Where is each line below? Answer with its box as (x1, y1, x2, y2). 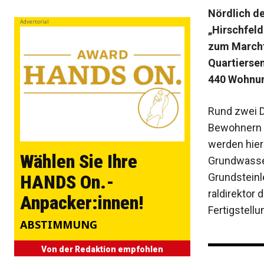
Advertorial (20, 18, 49, 26)
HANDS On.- (20, 171, 114, 194)
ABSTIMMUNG (20, 217, 97, 232)
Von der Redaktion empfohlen (41, 245, 163, 255)
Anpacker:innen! (20, 192, 143, 214)
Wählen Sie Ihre (20, 150, 137, 173)
